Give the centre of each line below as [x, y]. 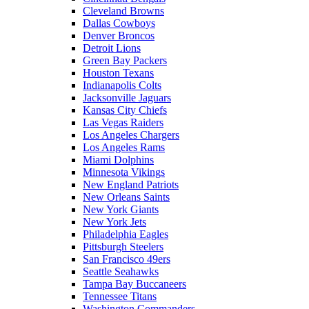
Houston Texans [118, 73]
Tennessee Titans [120, 296]
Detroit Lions [112, 48]
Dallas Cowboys [119, 23]
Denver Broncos [119, 36]
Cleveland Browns [123, 11]
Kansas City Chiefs [125, 110]
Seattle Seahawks [121, 271]
